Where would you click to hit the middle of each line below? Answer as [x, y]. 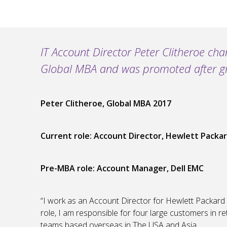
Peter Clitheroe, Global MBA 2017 [106, 104]
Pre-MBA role [67, 168]
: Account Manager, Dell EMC [148, 168]
